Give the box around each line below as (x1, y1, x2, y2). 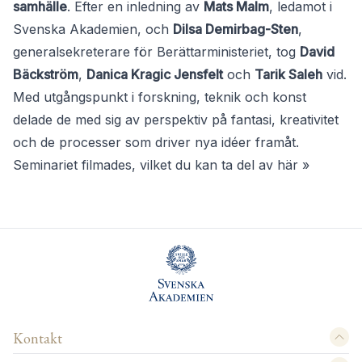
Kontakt (13, 329, 62, 348)
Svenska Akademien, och (13, 21, 173, 38)
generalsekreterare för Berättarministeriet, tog (13, 44, 300, 61)
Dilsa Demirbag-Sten (173, 21, 298, 38)
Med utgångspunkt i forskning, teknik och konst (13, 89, 306, 106)
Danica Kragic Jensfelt (86, 66, 223, 83)
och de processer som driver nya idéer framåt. (13, 134, 299, 151)
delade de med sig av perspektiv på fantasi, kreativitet (13, 112, 339, 128)
